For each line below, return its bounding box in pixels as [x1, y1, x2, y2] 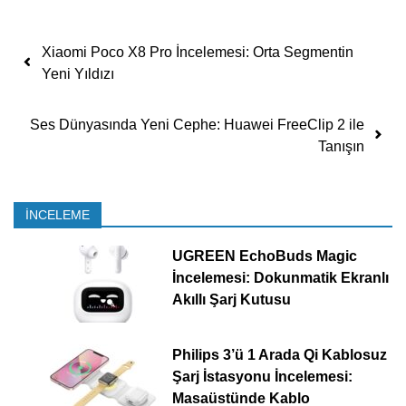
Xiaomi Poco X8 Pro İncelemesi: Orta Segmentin [42, 44, 353, 61]
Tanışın [318, 139, 364, 155]
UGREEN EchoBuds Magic [171, 248, 357, 265]
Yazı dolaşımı [26, 32, 205, 64]
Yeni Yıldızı [42, 66, 114, 82]
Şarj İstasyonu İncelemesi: [171, 369, 353, 385]
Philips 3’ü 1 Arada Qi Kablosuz [171, 347, 387, 363]
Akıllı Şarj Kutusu [171, 292, 291, 308]
